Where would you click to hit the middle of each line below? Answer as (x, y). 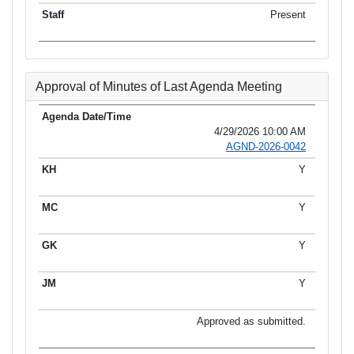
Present (288, 14)
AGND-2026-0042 (266, 147)
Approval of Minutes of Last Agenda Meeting (159, 86)
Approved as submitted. (251, 322)
